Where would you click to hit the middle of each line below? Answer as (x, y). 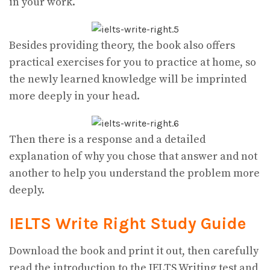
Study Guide (198, 224)
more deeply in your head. (74, 96)
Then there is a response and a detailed (107, 140)
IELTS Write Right (77, 224)
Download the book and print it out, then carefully (134, 251)
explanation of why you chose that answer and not (133, 157)
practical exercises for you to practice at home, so (133, 63)
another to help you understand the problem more (134, 174)
